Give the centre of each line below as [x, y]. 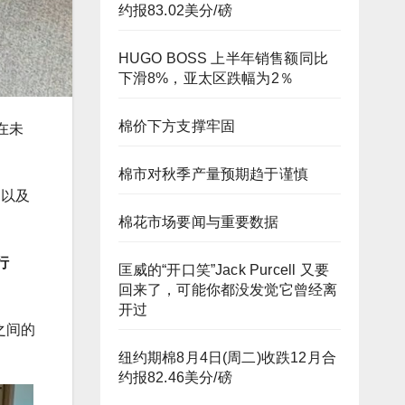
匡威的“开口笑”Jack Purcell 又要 [224, 270]
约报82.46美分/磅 [175, 377]
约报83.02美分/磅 [175, 10]
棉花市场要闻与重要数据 [198, 222]
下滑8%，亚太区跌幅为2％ [206, 78]
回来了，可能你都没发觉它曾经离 [228, 290]
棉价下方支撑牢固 [177, 126]
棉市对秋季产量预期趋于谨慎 [213, 174]
